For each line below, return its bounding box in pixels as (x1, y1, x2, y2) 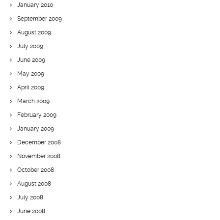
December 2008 (17, 139, 61, 146)
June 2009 (17, 56, 45, 63)
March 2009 (17, 98, 50, 105)
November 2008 (17, 153, 60, 160)
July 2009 (17, 43, 43, 50)
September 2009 (17, 15, 62, 22)
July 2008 (17, 194, 43, 201)
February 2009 (17, 111, 56, 118)
